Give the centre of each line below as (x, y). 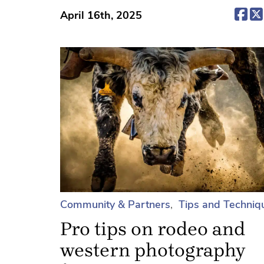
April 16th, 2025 (101, 15)
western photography (153, 250)
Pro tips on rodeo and (153, 229)
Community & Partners (115, 205)
